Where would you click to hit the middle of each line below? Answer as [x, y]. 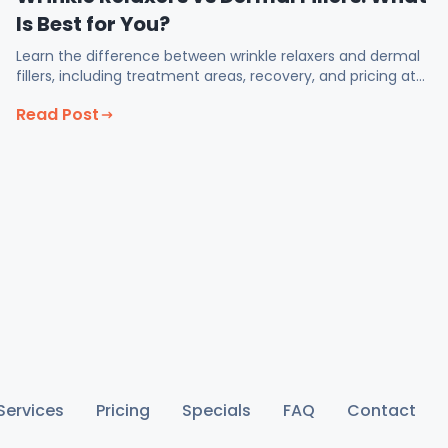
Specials [216, 410]
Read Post [57, 115]
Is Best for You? [93, 24]
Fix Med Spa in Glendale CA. [111, 96]
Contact [381, 410]
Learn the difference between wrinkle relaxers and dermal [218, 56]
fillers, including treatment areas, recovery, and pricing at [216, 76]
